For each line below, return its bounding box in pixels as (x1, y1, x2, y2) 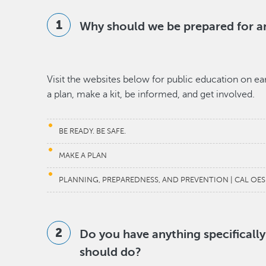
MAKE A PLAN (59, 151, 107, 160)
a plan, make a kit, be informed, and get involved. (47, 89, 255, 100)
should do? (80, 245, 145, 259)
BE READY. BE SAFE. (59, 127, 126, 135)
